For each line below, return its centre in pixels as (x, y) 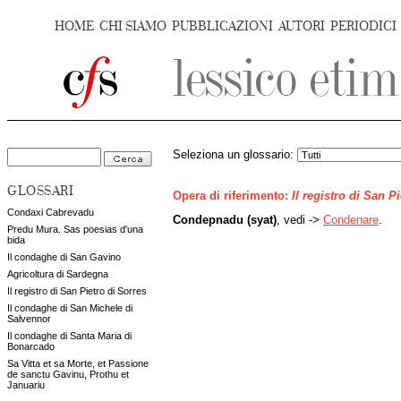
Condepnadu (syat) (225, 220)
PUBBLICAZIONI (222, 26)
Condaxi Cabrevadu (51, 212)
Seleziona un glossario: (235, 155)
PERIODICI (363, 26)
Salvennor (29, 319)
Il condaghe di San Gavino (64, 257)
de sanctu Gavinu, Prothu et (68, 374)
